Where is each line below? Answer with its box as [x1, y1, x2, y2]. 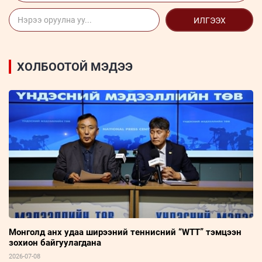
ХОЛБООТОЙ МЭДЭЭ [17, 60, 133, 74]
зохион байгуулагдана [9, 237, 101, 248]
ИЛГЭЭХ [193, 16, 226, 26]
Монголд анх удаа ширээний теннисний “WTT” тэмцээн [9, 226, 242, 237]
